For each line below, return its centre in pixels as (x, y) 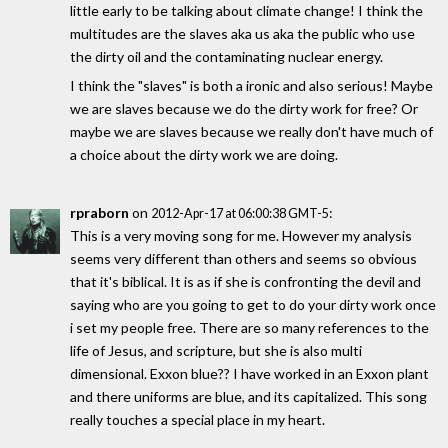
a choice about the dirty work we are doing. (204, 154)
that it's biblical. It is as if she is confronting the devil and (245, 282)
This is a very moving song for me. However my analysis (241, 236)
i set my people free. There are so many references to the (249, 328)
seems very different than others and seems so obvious (243, 259)
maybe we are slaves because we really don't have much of (251, 131)
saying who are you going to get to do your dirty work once (253, 305)
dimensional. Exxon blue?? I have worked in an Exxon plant (249, 374)
